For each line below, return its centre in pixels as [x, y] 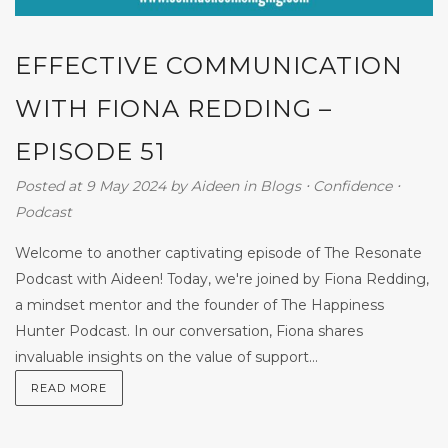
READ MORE [69, 387]
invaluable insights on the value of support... [166, 356]
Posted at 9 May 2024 [90, 185]
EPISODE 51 [90, 151]
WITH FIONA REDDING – [173, 108]
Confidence [352, 185]
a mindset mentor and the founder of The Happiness [199, 304]
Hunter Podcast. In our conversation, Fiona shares [189, 330]
